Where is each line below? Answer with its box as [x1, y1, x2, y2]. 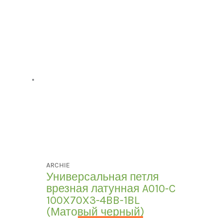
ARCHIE [46, 161, 71, 170]
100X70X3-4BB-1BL [46, 194, 140, 207]
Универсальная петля [46, 170, 159, 184]
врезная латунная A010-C [46, 182, 176, 196]
